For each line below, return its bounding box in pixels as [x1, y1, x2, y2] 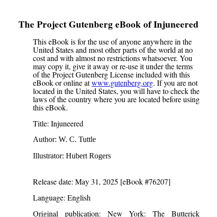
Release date [32, 176, 71, 186]
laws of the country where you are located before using [32, 94, 200, 104]
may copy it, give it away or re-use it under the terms [32, 61, 193, 71]
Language [32, 192, 63, 202]
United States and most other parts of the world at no [32, 45, 193, 55]
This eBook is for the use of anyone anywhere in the [32, 36, 192, 46]
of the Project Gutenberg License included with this [32, 69, 190, 79]
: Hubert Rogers [62, 152, 111, 160]
